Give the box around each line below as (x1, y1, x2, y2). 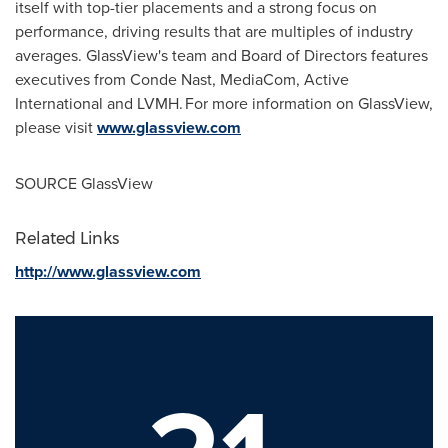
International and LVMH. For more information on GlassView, (15, 92, 433, 115)
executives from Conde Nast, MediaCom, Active (15, 68, 349, 91)
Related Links (15, 229, 119, 248)
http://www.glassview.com (15, 260, 201, 283)
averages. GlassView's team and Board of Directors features (15, 44, 428, 67)
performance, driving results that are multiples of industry (15, 20, 413, 43)
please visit (15, 116, 97, 139)
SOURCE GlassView (15, 172, 153, 195)
